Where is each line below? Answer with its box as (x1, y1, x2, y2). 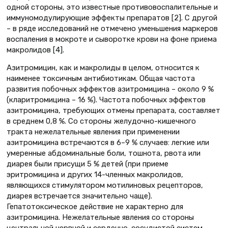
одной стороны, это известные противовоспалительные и (7, 2, 218, 12)
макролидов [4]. (7, 45, 64, 54)
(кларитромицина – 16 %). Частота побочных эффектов (7, 95, 206, 105)
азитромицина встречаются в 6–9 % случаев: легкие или (7, 138, 209, 148)
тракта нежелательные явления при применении (7, 127, 180, 137)
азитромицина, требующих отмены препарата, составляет (7, 106, 220, 116)
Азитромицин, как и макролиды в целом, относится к (7, 63, 199, 73)
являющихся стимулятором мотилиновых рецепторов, (7, 181, 203, 190)
